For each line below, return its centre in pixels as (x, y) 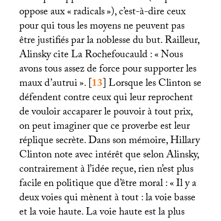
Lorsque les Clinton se (153, 85)
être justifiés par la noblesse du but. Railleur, (109, 42)
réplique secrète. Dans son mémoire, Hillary (109, 142)
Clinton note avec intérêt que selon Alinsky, (109, 156)
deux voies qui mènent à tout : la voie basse (107, 199)
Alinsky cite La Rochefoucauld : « (89, 56)
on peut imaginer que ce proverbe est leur (104, 128)
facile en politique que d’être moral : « (96, 185)
